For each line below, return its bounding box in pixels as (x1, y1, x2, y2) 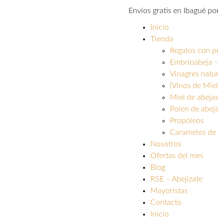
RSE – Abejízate (150, 175, 202, 183)
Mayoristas (150, 187, 188, 195)
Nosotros (150, 140, 182, 148)
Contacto (150, 199, 182, 206)
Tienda (150, 35, 173, 43)
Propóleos (169, 117, 204, 125)
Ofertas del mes (150, 152, 203, 160)
